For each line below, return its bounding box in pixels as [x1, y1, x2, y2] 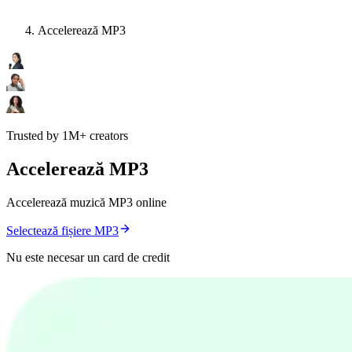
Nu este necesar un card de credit [6, 251, 170, 265]
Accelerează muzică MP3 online [6, 196, 167, 210]
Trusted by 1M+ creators [6, 129, 128, 143]
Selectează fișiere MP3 [6, 224, 119, 238]
